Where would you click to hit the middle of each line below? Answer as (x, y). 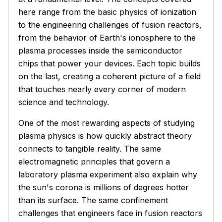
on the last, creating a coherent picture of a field (110, 76)
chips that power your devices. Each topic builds (110, 63)
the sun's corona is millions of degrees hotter (104, 187)
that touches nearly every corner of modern (102, 89)
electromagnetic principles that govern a (94, 161)
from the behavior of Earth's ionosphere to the (107, 37)
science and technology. (64, 102)
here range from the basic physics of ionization (108, 12)
